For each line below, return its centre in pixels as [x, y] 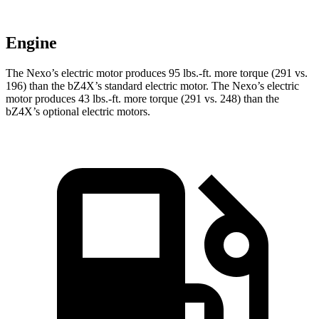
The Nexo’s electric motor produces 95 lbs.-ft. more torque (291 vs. [157, 73]
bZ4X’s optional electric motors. [78, 112]
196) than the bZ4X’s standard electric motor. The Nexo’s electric [152, 86]
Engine [31, 43]
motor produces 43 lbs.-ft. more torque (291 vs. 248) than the [142, 99]
